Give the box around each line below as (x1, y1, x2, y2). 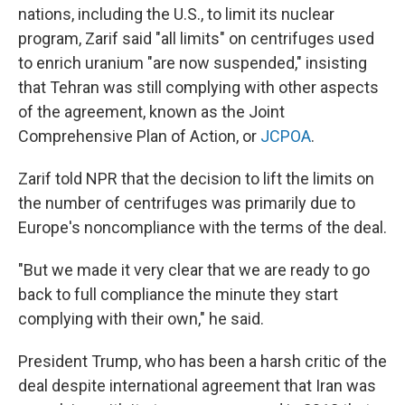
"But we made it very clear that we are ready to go (18, 260, 370, 279)
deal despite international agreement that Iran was (18, 376, 376, 395)
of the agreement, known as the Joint (18, 102, 285, 121)
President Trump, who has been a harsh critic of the (18, 352, 387, 371)
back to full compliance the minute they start (18, 285, 338, 304)
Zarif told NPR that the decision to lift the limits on (18, 169, 374, 188)
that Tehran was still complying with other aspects (18, 78, 379, 97)
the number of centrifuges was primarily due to (18, 193, 355, 212)
